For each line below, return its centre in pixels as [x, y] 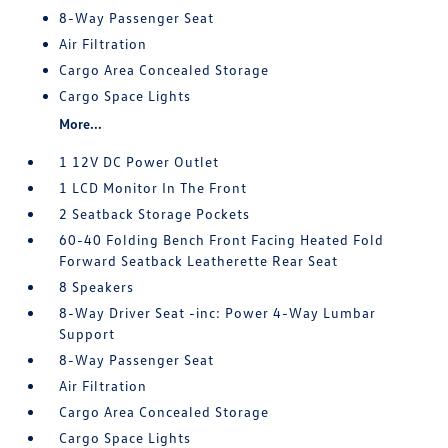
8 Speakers [97, 287]
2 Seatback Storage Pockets [155, 214]
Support [87, 334]
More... [81, 124]
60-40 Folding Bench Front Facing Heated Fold [222, 240]
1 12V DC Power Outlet [139, 162]
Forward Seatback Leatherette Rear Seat [199, 261]
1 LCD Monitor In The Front [153, 188]
